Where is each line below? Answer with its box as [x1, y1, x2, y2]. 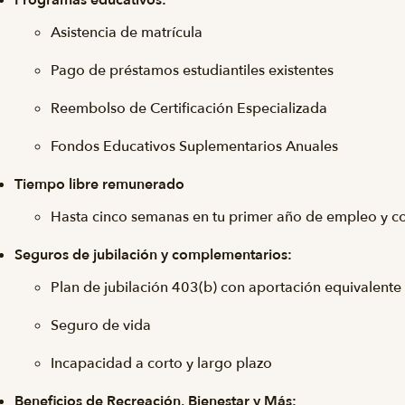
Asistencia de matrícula [51, 23, 206, 42]
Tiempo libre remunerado [14, 174, 184, 194]
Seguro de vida [51, 316, 151, 335]
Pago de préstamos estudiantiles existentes [51, 61, 334, 80]
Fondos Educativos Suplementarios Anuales [51, 137, 338, 156]
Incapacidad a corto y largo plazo [51, 353, 272, 373]
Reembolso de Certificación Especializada [51, 99, 327, 118]
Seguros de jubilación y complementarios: [14, 245, 292, 265]
